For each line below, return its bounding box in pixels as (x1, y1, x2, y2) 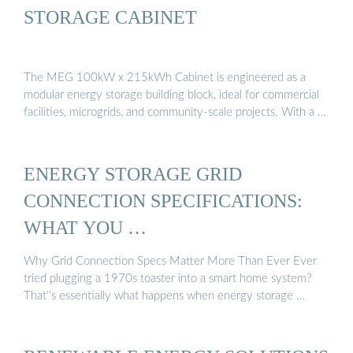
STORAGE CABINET (24, 6, 197, 28)
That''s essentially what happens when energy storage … (24, 290, 305, 303)
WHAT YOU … (24, 216, 147, 238)
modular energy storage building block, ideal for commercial (24, 89, 319, 102)
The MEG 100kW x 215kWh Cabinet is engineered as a (24, 72, 306, 84)
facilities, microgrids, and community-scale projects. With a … (24, 106, 326, 119)
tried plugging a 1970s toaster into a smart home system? (24, 273, 311, 285)
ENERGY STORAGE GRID (24, 162, 242, 184)
